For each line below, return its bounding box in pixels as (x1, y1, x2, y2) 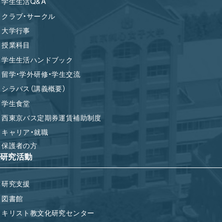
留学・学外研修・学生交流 (1, 68, 80, 79)
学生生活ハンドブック (1, 54, 73, 64)
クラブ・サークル (1, 10, 55, 21)
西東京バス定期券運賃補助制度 (1, 112, 102, 123)
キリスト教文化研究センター (1, 207, 95, 218)
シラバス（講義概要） (1, 83, 66, 94)
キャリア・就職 (1, 126, 48, 137)
